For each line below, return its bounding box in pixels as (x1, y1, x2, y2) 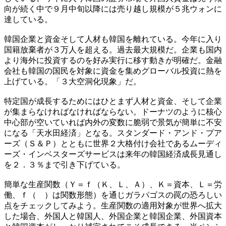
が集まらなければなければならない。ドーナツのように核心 (4, 107, 222, 116)
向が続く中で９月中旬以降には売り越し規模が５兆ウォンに (4, 4, 222, 13)
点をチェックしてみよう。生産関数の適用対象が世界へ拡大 (4, 201, 222, 210)
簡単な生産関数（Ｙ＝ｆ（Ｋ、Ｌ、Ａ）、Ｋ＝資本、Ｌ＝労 (4, 180, 222, 189)
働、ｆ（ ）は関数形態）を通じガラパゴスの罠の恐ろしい (4, 190, 222, 199)
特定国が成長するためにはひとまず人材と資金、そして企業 (4, 96, 222, 105)
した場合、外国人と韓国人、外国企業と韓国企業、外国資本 (4, 211, 222, 220)
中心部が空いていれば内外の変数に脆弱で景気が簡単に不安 (4, 118, 222, 127)
